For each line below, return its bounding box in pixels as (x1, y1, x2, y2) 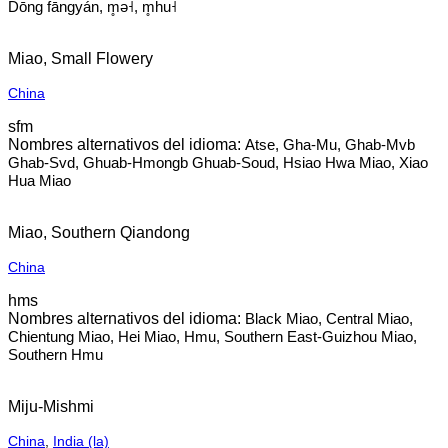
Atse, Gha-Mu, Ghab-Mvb (245, 136, 415, 153)
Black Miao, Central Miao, (245, 310, 413, 327)
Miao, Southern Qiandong (8, 224, 190, 241)
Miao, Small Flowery (8, 50, 153, 67)
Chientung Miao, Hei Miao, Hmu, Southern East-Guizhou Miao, (8, 328, 417, 345)
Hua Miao (8, 172, 71, 189)
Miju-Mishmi (8, 398, 94, 415)
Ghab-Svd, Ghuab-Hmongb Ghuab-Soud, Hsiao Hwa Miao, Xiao (8, 154, 428, 171)
